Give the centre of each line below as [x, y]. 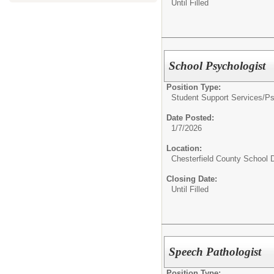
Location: [184, 148]
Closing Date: [192, 179]
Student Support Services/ [218, 97]
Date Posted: [190, 117]
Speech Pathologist [215, 252]
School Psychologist [217, 65]
